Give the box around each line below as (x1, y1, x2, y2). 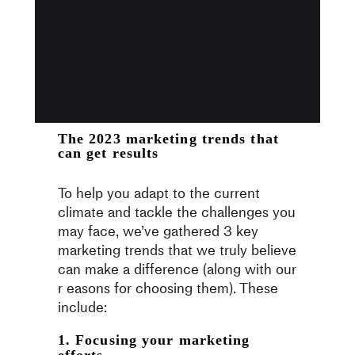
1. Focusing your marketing (57, 332, 250, 349)
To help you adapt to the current (57, 182, 260, 204)
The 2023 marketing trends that (57, 131, 279, 147)
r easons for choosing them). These (57, 277, 278, 300)
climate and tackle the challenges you (57, 201, 296, 223)
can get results (57, 145, 159, 162)
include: (57, 296, 107, 319)
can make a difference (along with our (57, 258, 296, 281)
